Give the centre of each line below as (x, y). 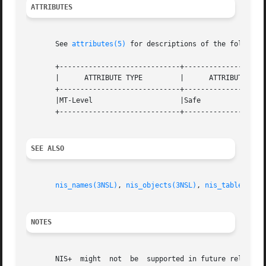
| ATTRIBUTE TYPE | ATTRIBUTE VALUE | (85, 78)
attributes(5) (99, 44)
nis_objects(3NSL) (161, 186)
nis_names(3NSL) (87, 186)
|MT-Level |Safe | (60, 101)
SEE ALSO (48, 149)
